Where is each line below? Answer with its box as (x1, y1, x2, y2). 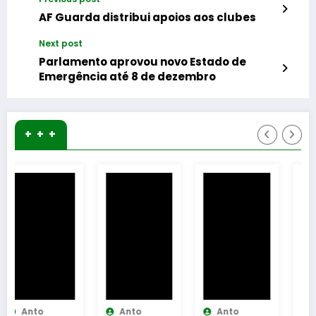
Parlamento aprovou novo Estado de (39, 54, 246, 69)
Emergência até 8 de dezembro (39, 68, 216, 84)
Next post (39, 37, 83, 49)
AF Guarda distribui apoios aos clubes (39, 9, 256, 25)
